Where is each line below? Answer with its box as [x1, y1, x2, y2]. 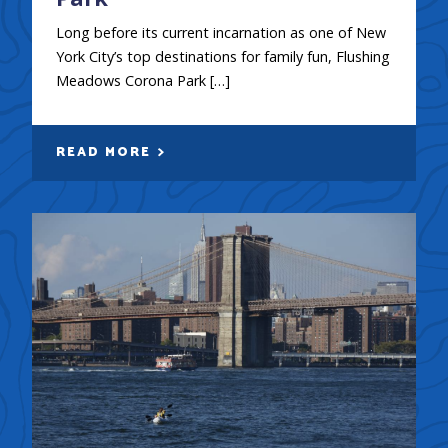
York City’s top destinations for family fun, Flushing [55, 46, 390, 66]
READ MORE [55, 141, 156, 163]
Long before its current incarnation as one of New [55, 22, 386, 42]
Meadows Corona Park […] [55, 70, 230, 90]
